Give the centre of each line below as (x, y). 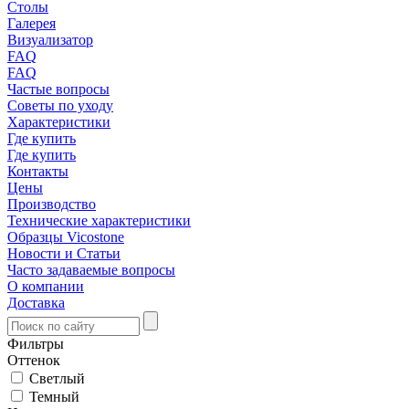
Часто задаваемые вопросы (91, 270)
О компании (46, 286)
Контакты (38, 171)
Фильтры (36, 344)
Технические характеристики (99, 220)
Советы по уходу (60, 105)
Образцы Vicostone (66, 237)
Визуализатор (50, 40)
